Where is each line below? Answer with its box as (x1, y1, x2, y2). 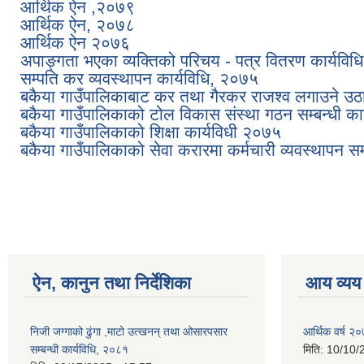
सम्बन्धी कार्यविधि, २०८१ (30, 342, 128, 356)
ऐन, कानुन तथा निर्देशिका (32, 272, 191, 293)
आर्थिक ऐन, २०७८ (20, 15, 135, 34)
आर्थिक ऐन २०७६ (20, 32, 130, 52)
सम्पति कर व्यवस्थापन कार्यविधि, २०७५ (20, 68, 258, 88)
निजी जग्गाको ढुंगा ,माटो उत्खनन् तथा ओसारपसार (30, 324, 227, 338)
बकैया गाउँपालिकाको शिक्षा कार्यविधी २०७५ (20, 122, 281, 141)
